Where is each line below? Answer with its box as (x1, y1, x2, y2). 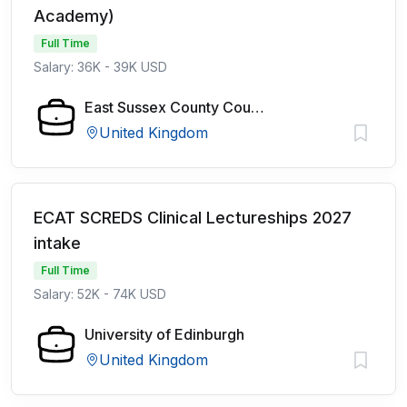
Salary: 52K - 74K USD (34, 286, 166, 302)
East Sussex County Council (251, 98, 264, 116)
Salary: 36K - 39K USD (34, 59, 167, 74)
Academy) (34, 6, 114, 25)
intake (34, 233, 81, 253)
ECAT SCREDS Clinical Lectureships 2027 (34, 208, 352, 227)
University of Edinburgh (84, 325, 244, 343)
